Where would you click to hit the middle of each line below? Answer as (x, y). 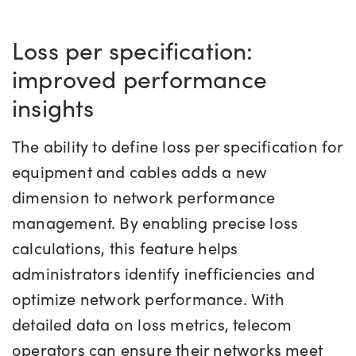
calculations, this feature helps (125, 248)
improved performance (139, 79)
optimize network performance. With (148, 299)
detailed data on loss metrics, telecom (152, 324)
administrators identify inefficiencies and (164, 273)
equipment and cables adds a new (140, 172)
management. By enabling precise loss (155, 222)
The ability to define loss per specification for (178, 146)
